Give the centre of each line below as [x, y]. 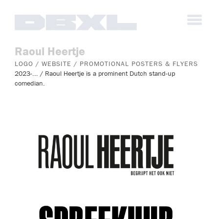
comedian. [30, 83]
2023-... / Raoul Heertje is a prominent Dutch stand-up [95, 74]
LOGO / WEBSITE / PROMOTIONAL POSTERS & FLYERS [106, 64]
